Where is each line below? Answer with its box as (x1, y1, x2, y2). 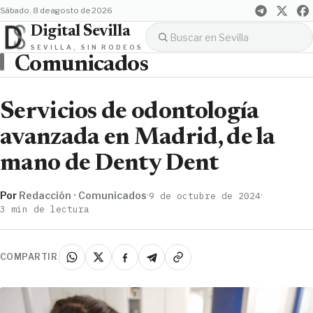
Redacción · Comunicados (19, 189, 147, 201)
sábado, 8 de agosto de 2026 (6, 6, 112, 15)
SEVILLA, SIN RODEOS (31, 43, 143, 51)
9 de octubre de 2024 (149, 189, 261, 201)
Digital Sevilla (31, 23, 131, 40)
